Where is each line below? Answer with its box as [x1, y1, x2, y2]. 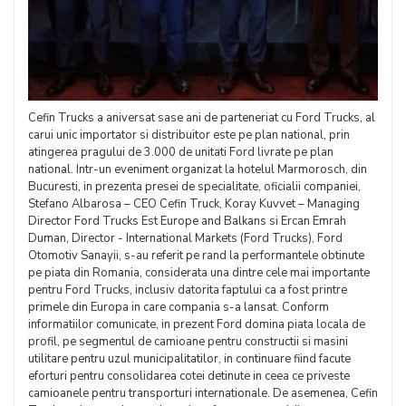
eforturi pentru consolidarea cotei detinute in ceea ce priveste [28, 368, 350, 384]
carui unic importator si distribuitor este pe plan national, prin [28, 127, 350, 143]
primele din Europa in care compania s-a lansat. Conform [28, 299, 329, 315]
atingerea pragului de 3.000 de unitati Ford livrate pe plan [28, 144, 333, 160]
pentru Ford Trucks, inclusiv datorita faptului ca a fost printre [28, 282, 347, 298]
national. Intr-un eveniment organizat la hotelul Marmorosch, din [28, 161, 367, 178]
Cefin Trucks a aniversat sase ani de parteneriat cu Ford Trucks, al [28, 110, 375, 126]
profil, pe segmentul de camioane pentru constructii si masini [28, 333, 348, 350]
